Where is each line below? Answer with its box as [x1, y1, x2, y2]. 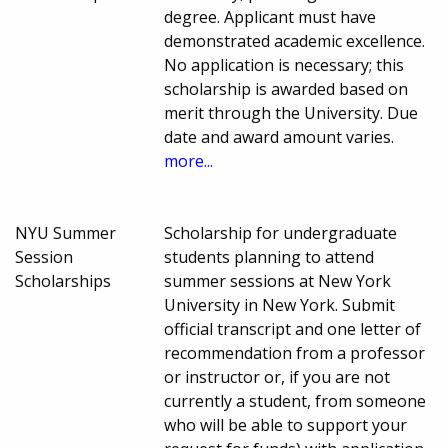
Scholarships [15, 269, 111, 292]
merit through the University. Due [164, 101, 419, 124]
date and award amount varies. [164, 125, 395, 148]
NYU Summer [15, 221, 116, 244]
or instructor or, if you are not [164, 365, 391, 388]
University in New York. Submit [164, 293, 396, 316]
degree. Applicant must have [164, 5, 377, 28]
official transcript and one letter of [164, 317, 422, 340]
